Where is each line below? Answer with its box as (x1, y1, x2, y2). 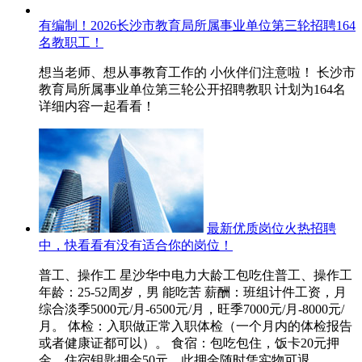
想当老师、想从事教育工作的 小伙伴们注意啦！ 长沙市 (39, 65, 356, 79)
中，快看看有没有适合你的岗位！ (39, 238, 233, 252)
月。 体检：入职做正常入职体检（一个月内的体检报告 (39, 319, 352, 333)
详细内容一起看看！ (39, 99, 155, 113)
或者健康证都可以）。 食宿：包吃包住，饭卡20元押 (39, 336, 339, 350)
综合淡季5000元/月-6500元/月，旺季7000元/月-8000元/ (39, 302, 344, 316)
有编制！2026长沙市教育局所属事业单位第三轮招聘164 (39, 19, 356, 32)
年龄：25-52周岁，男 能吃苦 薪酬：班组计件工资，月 (39, 285, 347, 299)
